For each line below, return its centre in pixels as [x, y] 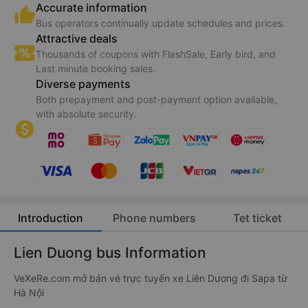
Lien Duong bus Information [110, 253]
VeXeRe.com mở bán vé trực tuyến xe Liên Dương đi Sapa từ [151, 278]
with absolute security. [86, 114]
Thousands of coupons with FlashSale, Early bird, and [156, 54]
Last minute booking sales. [96, 69]
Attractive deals [77, 39]
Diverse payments [83, 84]
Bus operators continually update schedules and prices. [161, 23]
